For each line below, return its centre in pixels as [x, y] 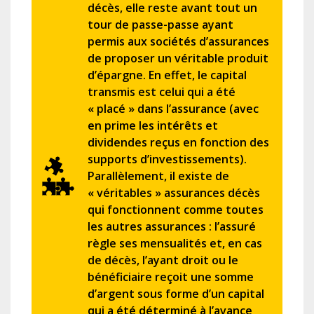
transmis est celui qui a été [162, 92]
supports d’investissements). [167, 159]
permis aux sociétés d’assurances [178, 42]
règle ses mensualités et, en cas [175, 244]
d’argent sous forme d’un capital [176, 294]
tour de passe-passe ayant [161, 25]
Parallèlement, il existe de [158, 176]
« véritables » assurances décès [174, 193]
